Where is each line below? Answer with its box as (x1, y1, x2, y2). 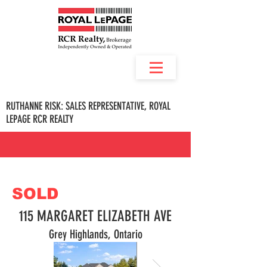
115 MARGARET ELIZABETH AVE (19, 207, 172, 225)
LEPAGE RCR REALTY (6, 113, 73, 126)
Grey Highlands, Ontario (48, 227, 142, 241)
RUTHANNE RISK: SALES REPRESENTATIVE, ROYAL (6, 100, 170, 113)
